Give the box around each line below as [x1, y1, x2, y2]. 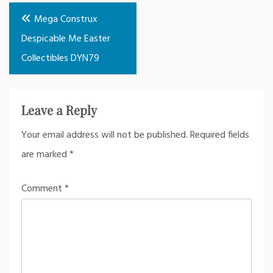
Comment [21, 180, 65, 197]
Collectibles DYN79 [21, 50, 99, 66]
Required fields [190, 127, 249, 143]
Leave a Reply [21, 101, 97, 118]
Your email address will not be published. [21, 127, 188, 143]
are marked [21, 146, 69, 163]
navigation [9, 24, 79, 44]
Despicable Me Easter [21, 30, 110, 47]
